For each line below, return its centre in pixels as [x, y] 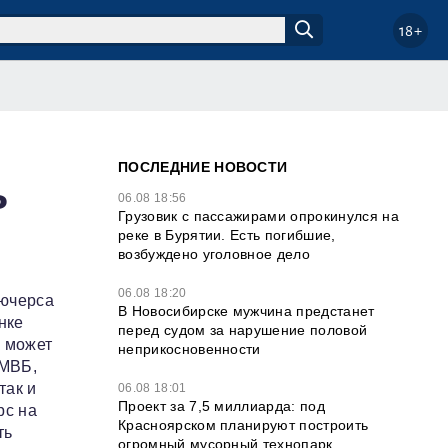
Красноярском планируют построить [243, 425]
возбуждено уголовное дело [214, 254]
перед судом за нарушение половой [243, 330]
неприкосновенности [189, 349]
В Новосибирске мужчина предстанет [246, 311]
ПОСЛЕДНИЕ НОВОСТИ [203, 167]
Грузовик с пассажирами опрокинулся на [258, 216]
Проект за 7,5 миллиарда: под [221, 406]
